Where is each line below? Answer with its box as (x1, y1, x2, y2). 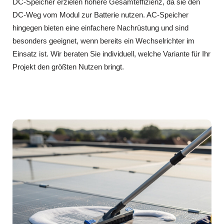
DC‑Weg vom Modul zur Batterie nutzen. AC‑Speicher (12, 10, 188, 19)
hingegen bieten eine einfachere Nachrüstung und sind (12, 23, 188, 32)
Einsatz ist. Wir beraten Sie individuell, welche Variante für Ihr (12, 49, 210, 58)
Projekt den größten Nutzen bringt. (12, 62, 124, 71)
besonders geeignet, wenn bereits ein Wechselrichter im (12, 36, 194, 45)
